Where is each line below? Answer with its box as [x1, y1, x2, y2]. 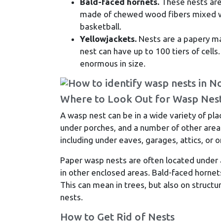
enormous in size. [80, 58, 146, 68]
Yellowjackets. [80, 34, 137, 43]
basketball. [80, 21, 121, 31]
